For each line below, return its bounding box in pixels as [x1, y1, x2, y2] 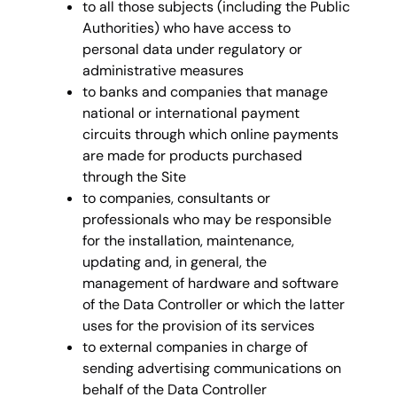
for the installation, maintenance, [82, 230, 294, 250]
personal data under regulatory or [82, 39, 302, 58]
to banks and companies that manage [82, 82, 328, 101]
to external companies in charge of [82, 337, 307, 356]
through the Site [82, 167, 186, 186]
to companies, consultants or [82, 188, 270, 207]
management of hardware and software [82, 273, 339, 292]
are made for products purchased [82, 145, 302, 165]
